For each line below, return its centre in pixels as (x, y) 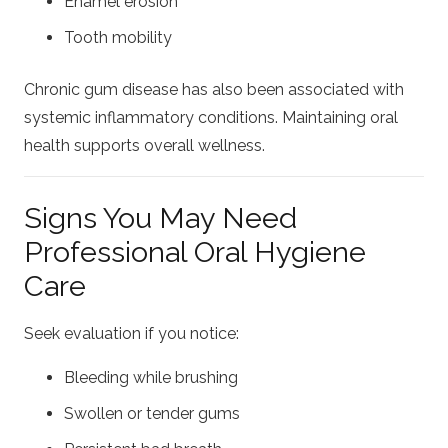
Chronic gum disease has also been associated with (214, 90)
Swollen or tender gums (152, 414)
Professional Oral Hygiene (195, 252)
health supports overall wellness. (144, 146)
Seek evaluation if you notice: (131, 334)
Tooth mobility (118, 38)
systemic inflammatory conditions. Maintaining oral (211, 118)
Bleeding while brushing (151, 378)
